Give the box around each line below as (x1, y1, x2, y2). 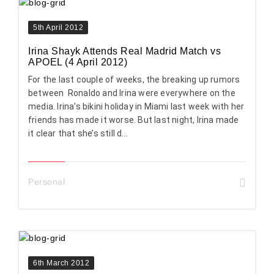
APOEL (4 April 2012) (28, 56, 127, 67)
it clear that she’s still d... (28, 128, 128, 138)
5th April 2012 (33, 23, 83, 32)
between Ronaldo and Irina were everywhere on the (28, 87, 235, 98)
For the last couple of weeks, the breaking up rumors (28, 74, 240, 84)
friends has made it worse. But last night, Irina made (28, 114, 239, 125)
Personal (28, 176, 65, 187)
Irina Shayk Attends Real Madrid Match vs (28, 45, 221, 56)
